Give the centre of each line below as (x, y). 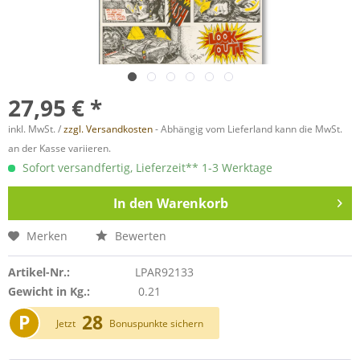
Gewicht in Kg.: (49, 291)
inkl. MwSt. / (36, 129)
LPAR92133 (164, 272)
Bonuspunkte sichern (156, 323)
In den (133, 203)
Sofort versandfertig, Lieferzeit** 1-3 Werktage (146, 168)
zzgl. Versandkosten (108, 129)
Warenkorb (192, 203)
